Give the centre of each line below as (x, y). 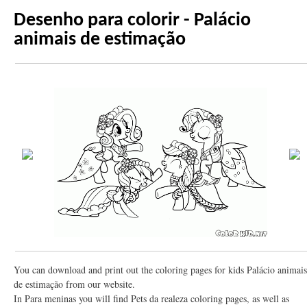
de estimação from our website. (74, 284)
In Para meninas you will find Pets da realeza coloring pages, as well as (151, 298)
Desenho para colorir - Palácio (132, 20)
